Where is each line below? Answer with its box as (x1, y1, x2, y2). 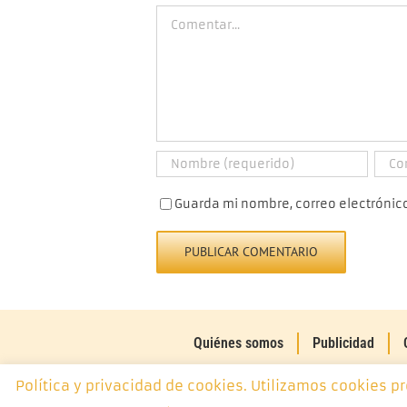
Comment (155, 5, 215, 21)
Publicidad (313, 334, 375, 352)
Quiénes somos (194, 334, 284, 352)
